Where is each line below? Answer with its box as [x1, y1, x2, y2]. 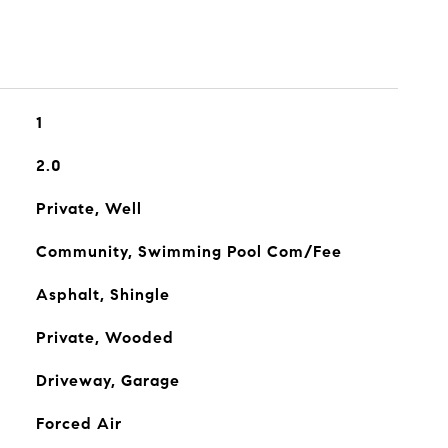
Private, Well [35, 199, 142, 218]
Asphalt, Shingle [35, 285, 170, 304]
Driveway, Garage [35, 371, 180, 390]
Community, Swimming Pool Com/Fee [35, 242, 342, 261]
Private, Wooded [35, 328, 174, 347]
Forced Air [35, 414, 122, 433]
